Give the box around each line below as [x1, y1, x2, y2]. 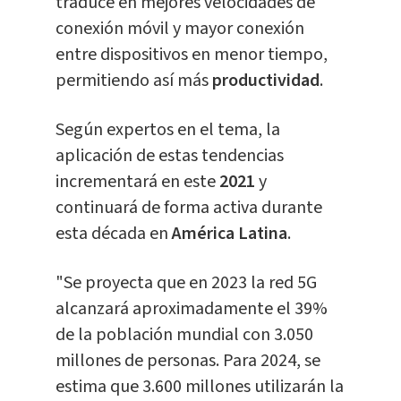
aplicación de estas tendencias [55, 143, 284, 169]
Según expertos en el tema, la [55, 117, 280, 143]
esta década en [55, 221, 172, 247]
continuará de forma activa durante [55, 195, 322, 221]
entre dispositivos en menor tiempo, [55, 42, 328, 68]
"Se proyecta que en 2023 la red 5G [55, 270, 317, 296]
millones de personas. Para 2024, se [55, 348, 320, 374]
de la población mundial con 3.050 [55, 322, 313, 348]
